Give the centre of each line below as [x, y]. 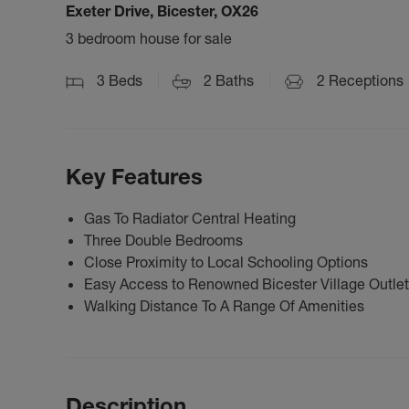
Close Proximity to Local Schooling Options [226, 262]
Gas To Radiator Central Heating [190, 218]
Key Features [134, 176]
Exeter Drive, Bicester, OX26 [162, 11]
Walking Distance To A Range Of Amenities [224, 305]
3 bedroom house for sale [149, 38]
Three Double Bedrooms [163, 240]
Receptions [364, 80]
